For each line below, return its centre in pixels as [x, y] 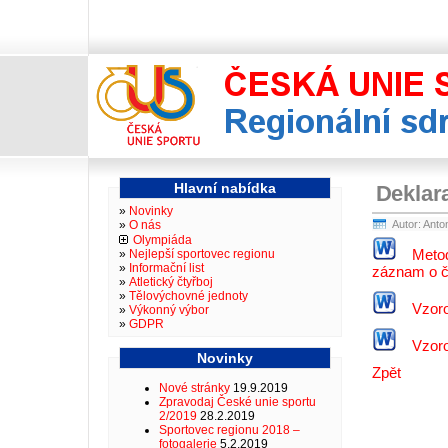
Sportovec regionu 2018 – [229, 430]
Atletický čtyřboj [171, 282]
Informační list [166, 268]
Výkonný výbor [169, 310]
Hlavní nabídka [225, 188]
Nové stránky [194, 388]
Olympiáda [162, 240]
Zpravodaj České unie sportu [237, 402]
